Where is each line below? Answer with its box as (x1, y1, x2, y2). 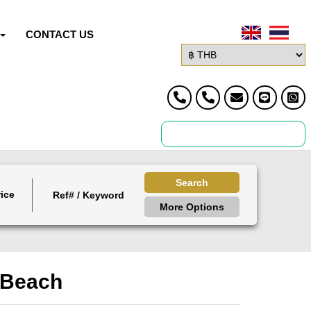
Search (176, 177, 208, 188)
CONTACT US (26, 28, 94, 40)
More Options (160, 201, 224, 212)
